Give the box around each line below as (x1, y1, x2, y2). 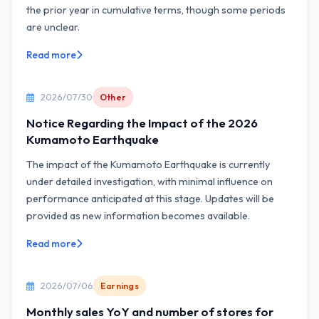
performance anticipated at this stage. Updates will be (26, 192, 274, 205)
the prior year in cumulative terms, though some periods (26, 4, 286, 16)
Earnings (100, 281, 139, 291)
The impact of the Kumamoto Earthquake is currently (26, 158, 270, 171)
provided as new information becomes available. (26, 209, 250, 222)
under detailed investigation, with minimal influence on (26, 175, 273, 188)
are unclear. (26, 21, 80, 33)
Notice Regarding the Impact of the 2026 (26, 115, 258, 130)
